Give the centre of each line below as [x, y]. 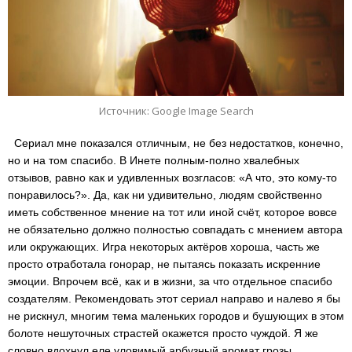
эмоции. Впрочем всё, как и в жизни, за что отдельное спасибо [170, 281]
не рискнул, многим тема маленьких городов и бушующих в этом [176, 315]
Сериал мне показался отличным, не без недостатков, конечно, [176, 143]
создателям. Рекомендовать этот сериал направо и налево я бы [174, 298]
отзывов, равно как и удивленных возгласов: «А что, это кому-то [172, 177]
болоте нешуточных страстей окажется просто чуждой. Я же [163, 333]
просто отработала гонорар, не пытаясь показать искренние [164, 264]
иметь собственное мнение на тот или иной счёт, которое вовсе [172, 212]
